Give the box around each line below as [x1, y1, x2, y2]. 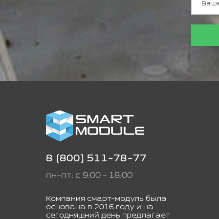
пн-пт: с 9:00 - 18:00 [46, 170, 132, 180]
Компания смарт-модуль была [46, 194, 167, 203]
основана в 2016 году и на [46, 202, 153, 211]
